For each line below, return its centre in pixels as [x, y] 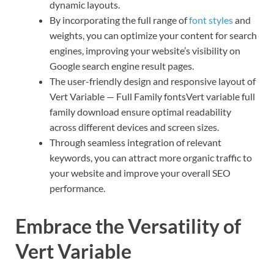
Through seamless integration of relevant [135, 142]
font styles [211, 20]
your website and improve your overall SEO [140, 172]
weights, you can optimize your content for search [153, 35]
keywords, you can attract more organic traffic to [151, 157]
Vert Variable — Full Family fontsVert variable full [152, 96]
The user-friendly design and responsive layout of [153, 81]
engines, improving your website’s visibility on [145, 50]
